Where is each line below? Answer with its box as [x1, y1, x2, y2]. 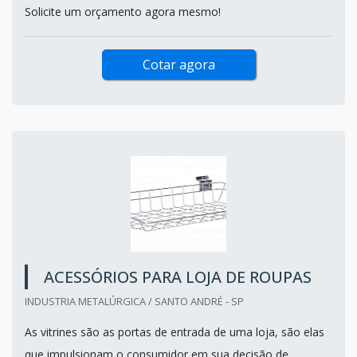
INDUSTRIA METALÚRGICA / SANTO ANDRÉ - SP [25, 293, 244, 308]
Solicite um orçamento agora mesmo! [25, 3, 221, 19]
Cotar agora [142, 55, 215, 73]
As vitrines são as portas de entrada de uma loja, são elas [25, 324, 324, 339]
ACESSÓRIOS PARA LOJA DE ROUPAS [44, 265, 312, 288]
